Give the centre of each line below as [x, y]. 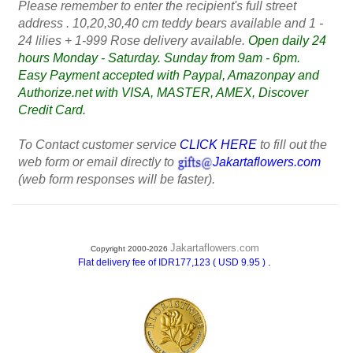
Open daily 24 [287, 41]
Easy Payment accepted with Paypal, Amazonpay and [169, 75]
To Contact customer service [99, 145]
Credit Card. [52, 110]
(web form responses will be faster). [117, 179]
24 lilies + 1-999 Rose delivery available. [133, 41]
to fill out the [292, 145]
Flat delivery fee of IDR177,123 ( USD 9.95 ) [173, 262]
